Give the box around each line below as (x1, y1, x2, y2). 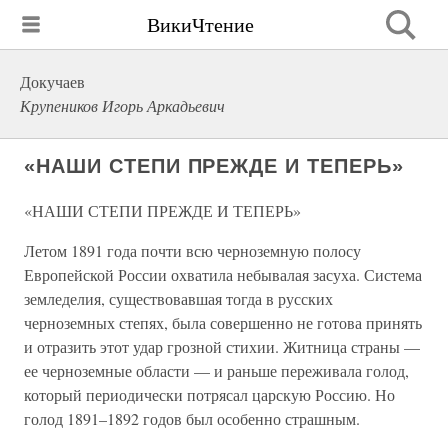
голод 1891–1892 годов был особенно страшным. (24, 408, 360, 429)
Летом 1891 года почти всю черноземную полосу (24, 240, 361, 261)
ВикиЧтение (147, 10, 254, 38)
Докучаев (20, 71, 85, 92)
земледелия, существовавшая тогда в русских (24, 288, 333, 309)
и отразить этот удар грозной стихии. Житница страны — (24, 336, 420, 357)
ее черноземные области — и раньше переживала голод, (24, 360, 409, 381)
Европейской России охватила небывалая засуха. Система (24, 264, 422, 285)
